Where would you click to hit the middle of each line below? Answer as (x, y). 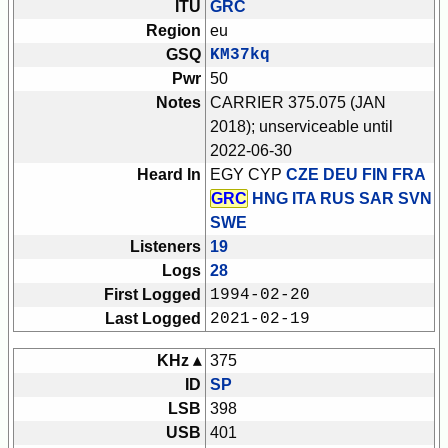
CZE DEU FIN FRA (355, 175)
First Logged (152, 295)
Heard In (169, 175)
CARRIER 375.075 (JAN (298, 103)
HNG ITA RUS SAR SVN (340, 199)
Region (173, 31)
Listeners (165, 247)
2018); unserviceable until (301, 127)
